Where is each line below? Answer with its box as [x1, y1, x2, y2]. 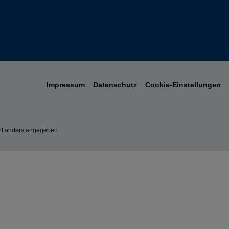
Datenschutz [93, 81, 137, 89]
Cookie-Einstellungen [145, 81, 221, 89]
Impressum [47, 81, 85, 89]
